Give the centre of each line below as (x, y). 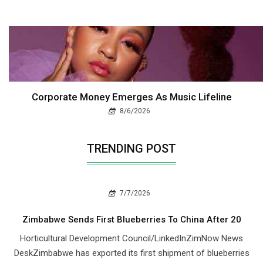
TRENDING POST (131, 148)
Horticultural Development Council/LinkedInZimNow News (131, 238)
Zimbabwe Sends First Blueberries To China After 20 (131, 219)
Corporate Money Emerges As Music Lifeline (131, 97)
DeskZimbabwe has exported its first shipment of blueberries (131, 253)
